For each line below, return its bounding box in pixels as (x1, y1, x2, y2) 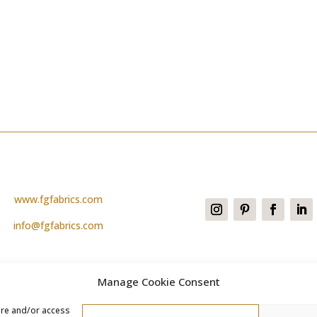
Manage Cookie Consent (97, 275, 220, 289)
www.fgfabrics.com (13, 192, 103, 206)
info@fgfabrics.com (13, 218, 103, 232)
